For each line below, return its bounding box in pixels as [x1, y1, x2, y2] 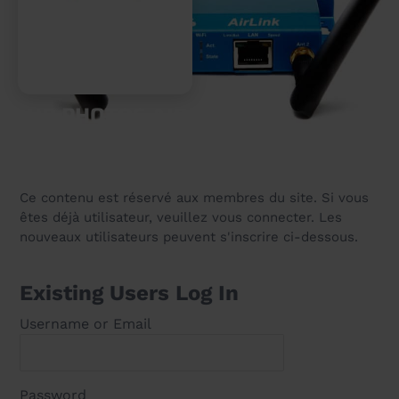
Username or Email [20, 315, 152, 332]
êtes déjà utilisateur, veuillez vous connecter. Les [20, 209, 343, 225]
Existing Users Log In [20, 281, 240, 305]
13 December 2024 [28, 130, 149, 146]
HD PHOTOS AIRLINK [27, 99, 236, 133]
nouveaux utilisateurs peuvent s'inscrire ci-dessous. [20, 229, 359, 245]
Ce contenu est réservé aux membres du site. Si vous [20, 190, 370, 206]
